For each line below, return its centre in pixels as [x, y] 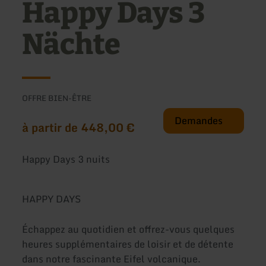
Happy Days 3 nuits [66, 159]
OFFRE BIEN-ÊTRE [57, 98]
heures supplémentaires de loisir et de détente [128, 244]
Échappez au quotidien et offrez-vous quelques [129, 229]
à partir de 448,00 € [79, 127]
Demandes [199, 120]
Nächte [72, 45]
